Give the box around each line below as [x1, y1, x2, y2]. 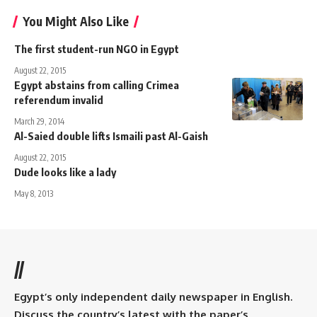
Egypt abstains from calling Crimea [14, 79, 179, 92]
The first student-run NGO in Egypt [14, 42, 179, 56]
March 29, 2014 [14, 116, 64, 127]
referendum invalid [14, 93, 103, 107]
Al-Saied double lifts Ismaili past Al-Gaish [14, 129, 208, 143]
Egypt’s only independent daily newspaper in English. [14, 290, 292, 304]
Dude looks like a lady [14, 166, 116, 179]
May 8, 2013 [14, 188, 53, 200]
